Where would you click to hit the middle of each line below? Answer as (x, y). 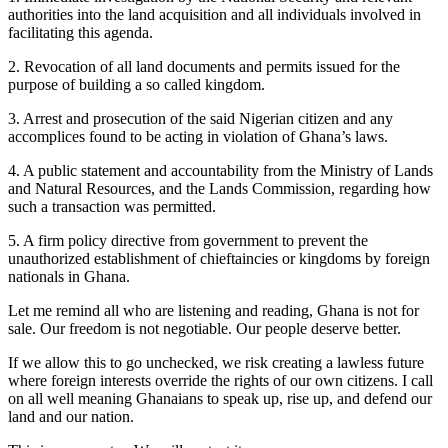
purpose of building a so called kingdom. (136, 84)
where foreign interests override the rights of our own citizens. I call (220, 380)
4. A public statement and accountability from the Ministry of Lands (220, 170)
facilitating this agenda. (80, 32)
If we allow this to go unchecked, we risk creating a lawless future (216, 362)
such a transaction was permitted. (112, 206)
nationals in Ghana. (69, 276)
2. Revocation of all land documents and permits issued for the (204, 66)
